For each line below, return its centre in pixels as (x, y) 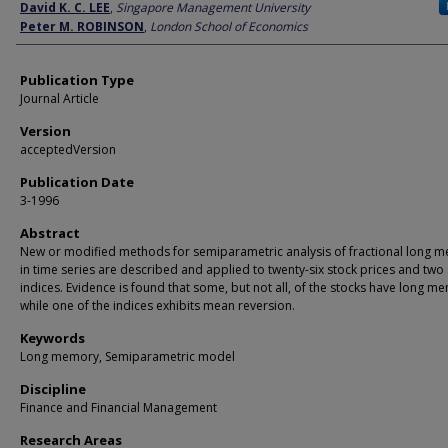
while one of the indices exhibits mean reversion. (157, 305)
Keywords (52, 338)
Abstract (50, 233)
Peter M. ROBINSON (82, 26)
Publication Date (77, 182)
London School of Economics (229, 26)
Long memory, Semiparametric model (127, 356)
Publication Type (77, 80)
